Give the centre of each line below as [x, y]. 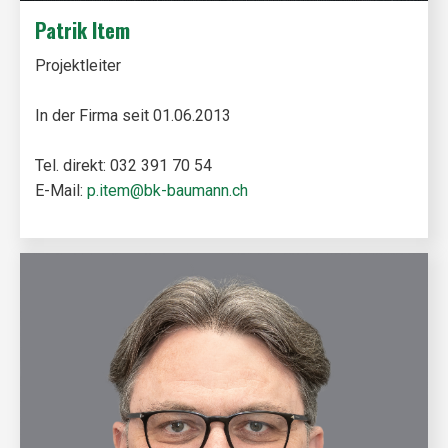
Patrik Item [82, 30]
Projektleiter [78, 65]
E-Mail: [61, 190]
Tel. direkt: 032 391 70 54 [123, 165]
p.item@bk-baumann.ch [167, 190]
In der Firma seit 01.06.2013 [133, 115]
